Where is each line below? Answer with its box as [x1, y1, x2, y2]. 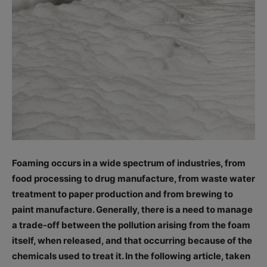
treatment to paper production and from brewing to [12, 188, 233, 200]
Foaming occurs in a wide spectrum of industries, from [12, 157, 246, 169]
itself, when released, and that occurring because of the [12, 235, 252, 247]
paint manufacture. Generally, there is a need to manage [12, 204, 253, 216]
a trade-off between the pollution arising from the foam [12, 219, 250, 231]
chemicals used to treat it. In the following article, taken [12, 250, 250, 262]
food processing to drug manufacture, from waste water [12, 173, 255, 185]
